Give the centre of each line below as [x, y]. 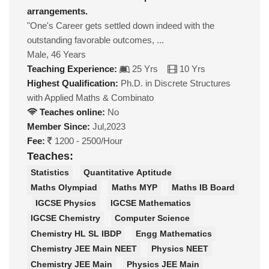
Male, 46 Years [56, 55]
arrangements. [57, 11]
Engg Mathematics [174, 233]
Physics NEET [180, 249]
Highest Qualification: [73, 83]
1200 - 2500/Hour [87, 141]
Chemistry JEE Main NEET [84, 249]
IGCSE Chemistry [65, 218]
